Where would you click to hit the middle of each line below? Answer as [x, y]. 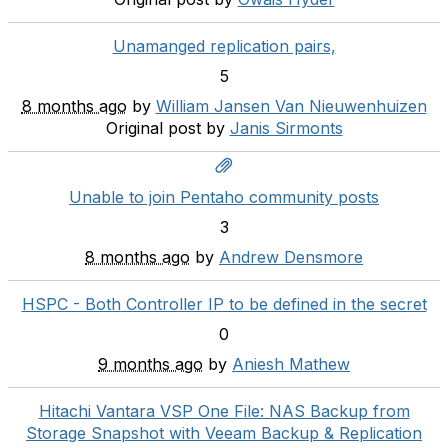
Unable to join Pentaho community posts [224, 197]
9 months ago [150, 364]
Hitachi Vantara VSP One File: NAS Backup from [224, 411]
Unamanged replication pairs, [224, 46]
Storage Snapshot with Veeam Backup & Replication [224, 433]
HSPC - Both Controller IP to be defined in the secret [224, 304]
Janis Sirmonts [286, 128]
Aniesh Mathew [291, 364]
